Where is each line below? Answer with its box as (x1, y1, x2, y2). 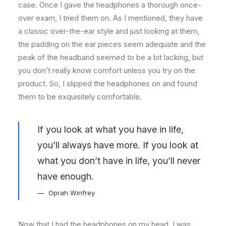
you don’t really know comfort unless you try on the (18, 66, 195, 75)
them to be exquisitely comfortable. (18, 92, 142, 101)
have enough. (37, 171, 94, 182)
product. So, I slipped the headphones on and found (18, 79, 197, 88)
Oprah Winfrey (48, 189, 95, 197)
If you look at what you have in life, (37, 124, 184, 135)
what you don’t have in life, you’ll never (37, 155, 200, 166)
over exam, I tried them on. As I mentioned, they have (18, 13, 203, 23)
